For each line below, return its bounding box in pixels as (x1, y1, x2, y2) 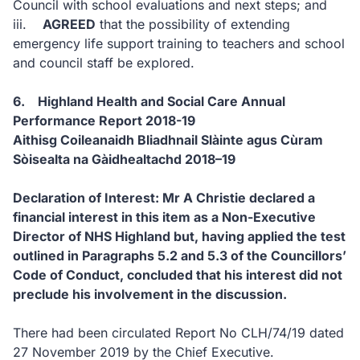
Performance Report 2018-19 (13, 112, 195, 129)
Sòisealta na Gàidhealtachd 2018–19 (13, 151, 239, 167)
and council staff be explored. (13, 55, 194, 71)
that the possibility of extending (96, 16, 290, 32)
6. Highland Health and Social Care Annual (13, 93, 285, 109)
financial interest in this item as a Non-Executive (13, 209, 316, 225)
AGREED (43, 16, 96, 32)
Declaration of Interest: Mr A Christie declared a (13, 190, 315, 206)
